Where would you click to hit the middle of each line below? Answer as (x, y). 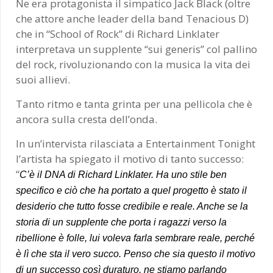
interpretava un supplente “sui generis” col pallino (136, 49)
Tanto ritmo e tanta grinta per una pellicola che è (134, 104)
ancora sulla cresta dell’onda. (86, 119)
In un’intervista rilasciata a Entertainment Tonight (135, 143)
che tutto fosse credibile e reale (125, 206)
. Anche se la (220, 206)
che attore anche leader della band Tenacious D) (132, 18)
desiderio (37, 206)
